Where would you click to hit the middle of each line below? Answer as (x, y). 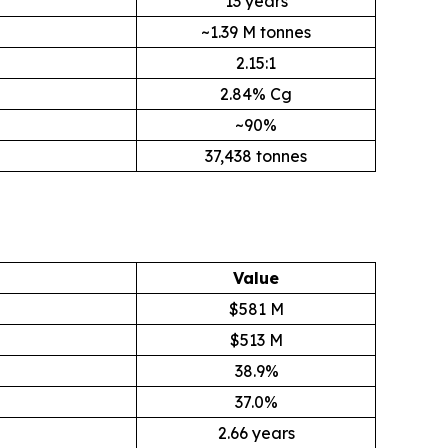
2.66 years (256, 433)
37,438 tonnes (256, 156)
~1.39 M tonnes (256, 32)
